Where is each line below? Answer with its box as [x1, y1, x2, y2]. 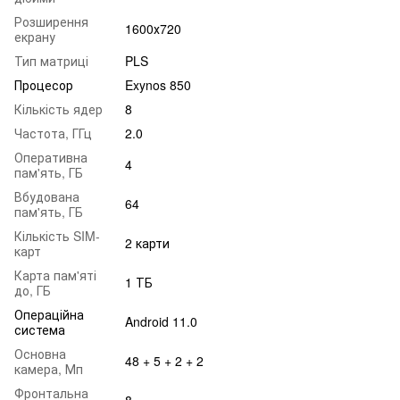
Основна [14, 345, 66, 363]
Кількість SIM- [14, 227, 100, 246]
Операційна [14, 305, 84, 324]
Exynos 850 [125, 76, 191, 95]
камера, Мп [14, 360, 83, 379]
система [14, 321, 65, 339]
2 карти [125, 234, 170, 253]
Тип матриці [14, 52, 88, 71]
